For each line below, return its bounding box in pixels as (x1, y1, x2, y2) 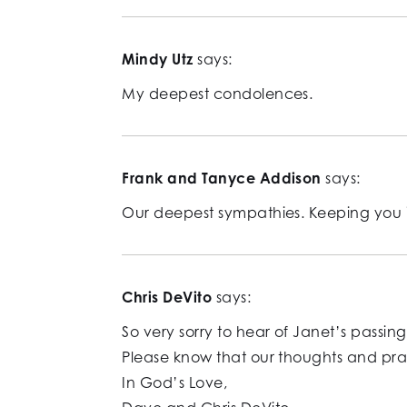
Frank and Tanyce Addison (122, 169, 322, 188)
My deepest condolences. (122, 84, 313, 104)
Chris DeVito (122, 288, 213, 307)
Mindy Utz (122, 50, 194, 69)
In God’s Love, (122, 373, 228, 392)
